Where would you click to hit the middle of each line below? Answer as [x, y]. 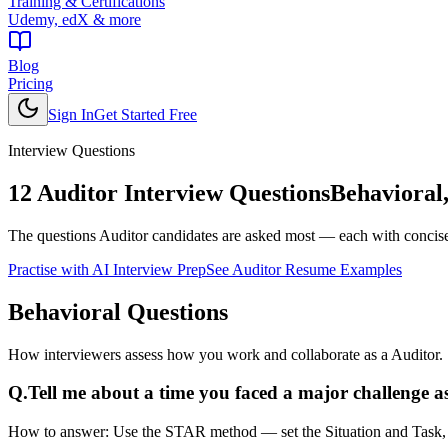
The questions [53, 235]
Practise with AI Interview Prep [107, 269]
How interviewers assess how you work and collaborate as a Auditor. [225, 354]
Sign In [71, 114]
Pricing [30, 83]
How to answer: [60, 432]
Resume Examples [341, 269]
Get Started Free [145, 114]
